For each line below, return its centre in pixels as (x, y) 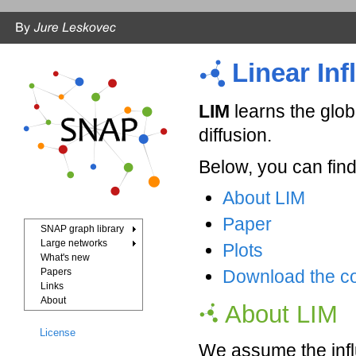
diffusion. (235, 135)
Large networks (74, 243)
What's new (65, 257)
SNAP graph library (82, 229)
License (58, 333)
